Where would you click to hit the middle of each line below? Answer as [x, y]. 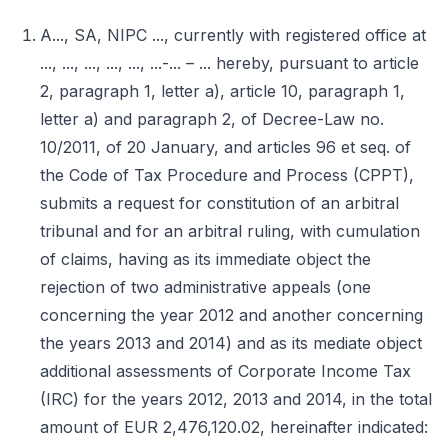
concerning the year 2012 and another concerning [231, 315]
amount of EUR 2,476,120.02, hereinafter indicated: [234, 427]
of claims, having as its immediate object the [205, 259]
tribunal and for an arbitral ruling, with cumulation [230, 231]
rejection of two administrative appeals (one [205, 287]
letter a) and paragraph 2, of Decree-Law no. [212, 119]
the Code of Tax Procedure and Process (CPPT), [227, 175]
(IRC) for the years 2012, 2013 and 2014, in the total [236, 399]
